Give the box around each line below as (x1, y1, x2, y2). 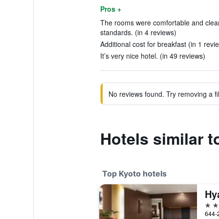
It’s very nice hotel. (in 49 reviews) (100, 51, 205, 61)
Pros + (100, 4, 121, 14)
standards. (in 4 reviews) (100, 27, 176, 37)
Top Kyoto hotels (102, 169, 167, 178)
